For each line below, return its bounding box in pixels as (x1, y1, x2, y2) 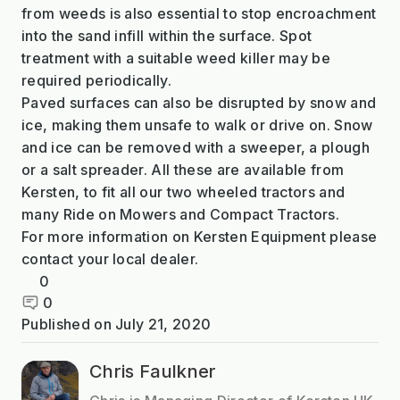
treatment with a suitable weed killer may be (21, 48, 331, 67)
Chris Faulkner (89, 360, 217, 382)
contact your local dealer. (21, 249, 199, 268)
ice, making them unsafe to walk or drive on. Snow (21, 115, 373, 134)
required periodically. (21, 71, 172, 89)
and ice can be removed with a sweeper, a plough (21, 137, 371, 156)
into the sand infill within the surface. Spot (21, 26, 312, 45)
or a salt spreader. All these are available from (21, 160, 345, 179)
